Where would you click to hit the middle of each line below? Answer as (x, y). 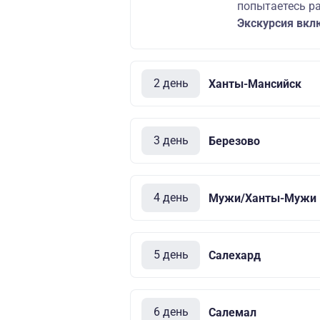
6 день (171, 312)
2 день (171, 83)
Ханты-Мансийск (255, 84)
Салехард (235, 255)
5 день (171, 255)
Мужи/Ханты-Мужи (262, 198)
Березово (234, 141)
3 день (171, 140)
